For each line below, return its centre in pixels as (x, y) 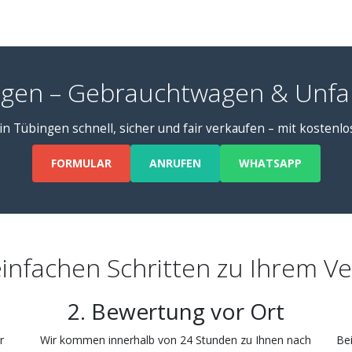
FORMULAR (81, 163)
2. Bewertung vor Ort (176, 311)
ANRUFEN (175, 163)
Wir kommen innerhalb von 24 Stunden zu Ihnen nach (176, 340)
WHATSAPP (270, 163)
